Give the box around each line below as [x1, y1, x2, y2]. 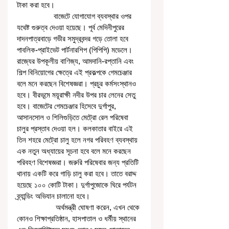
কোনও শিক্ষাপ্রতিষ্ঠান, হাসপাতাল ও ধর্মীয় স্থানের [17, 214, 138, 223]
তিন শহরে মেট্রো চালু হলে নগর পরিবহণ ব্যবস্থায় [17, 135, 140, 145]
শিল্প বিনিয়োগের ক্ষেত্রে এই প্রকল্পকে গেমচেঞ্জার [17, 68, 134, 77]
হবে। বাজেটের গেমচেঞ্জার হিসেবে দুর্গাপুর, [17, 102, 118, 111]
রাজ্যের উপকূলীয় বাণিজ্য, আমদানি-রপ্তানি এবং [17, 57, 136, 66]
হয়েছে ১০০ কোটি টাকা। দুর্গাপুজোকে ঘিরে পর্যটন [17, 180, 139, 190]
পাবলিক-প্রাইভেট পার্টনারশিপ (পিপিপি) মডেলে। [17, 45, 134, 55]
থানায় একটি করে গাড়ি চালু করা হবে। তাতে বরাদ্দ [17, 169, 138, 178]
